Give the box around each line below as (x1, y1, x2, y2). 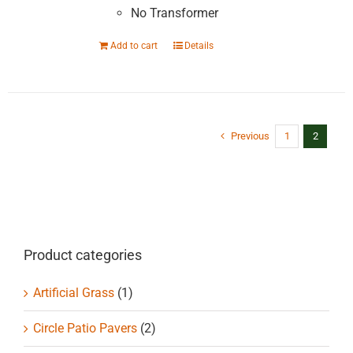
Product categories (24, 246, 142, 263)
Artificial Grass (33, 284, 114, 300)
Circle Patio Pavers (33, 320, 137, 336)
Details (184, 39, 214, 51)
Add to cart (110, 39, 158, 51)
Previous (231, 130, 269, 143)
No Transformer (130, 5, 218, 20)
